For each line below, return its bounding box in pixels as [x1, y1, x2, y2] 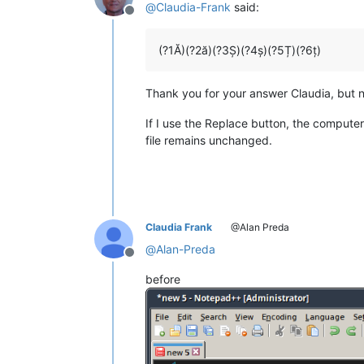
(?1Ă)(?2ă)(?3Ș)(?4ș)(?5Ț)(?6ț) [158, 42, 321, 57]
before [145, 271, 180, 286]
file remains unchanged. [145, 132, 272, 147]
